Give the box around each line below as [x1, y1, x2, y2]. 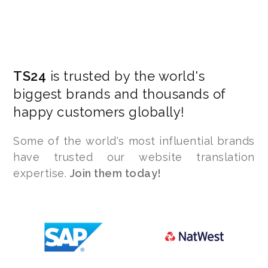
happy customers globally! [13, 104, 185, 120]
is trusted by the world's [46, 68, 205, 84]
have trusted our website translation [13, 151, 255, 163]
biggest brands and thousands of [13, 86, 226, 102]
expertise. [13, 167, 70, 179]
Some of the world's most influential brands [13, 135, 255, 147]
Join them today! [69, 167, 162, 179]
